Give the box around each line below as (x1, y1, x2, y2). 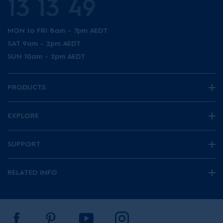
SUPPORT (7, 140, 40, 148)
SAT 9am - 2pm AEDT (7, 39, 81, 48)
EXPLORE (7, 111, 39, 120)
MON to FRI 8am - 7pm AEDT (7, 26, 108, 35)
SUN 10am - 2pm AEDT (7, 52, 85, 61)
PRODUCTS (7, 83, 46, 92)
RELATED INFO (7, 168, 57, 177)
